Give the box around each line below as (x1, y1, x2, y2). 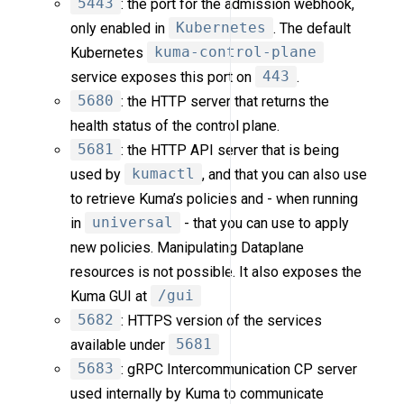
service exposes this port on (70, 68, 256, 86)
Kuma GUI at (70, 287, 151, 305)
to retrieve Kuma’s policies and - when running (70, 189, 359, 207)
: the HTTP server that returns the (121, 92, 330, 110)
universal (92, 214, 174, 232)
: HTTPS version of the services (121, 311, 323, 329)
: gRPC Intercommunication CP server (121, 360, 358, 378)
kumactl (132, 165, 196, 183)
